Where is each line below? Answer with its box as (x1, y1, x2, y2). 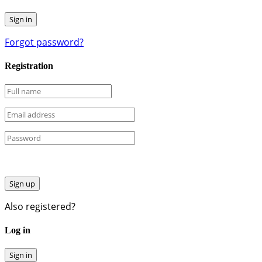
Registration (5, 61, 53, 71)
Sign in (9, 250, 32, 261)
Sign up (9, 178, 35, 189)
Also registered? (5, 199, 75, 213)
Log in (5, 225, 30, 235)
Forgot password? (5, 36, 84, 49)
